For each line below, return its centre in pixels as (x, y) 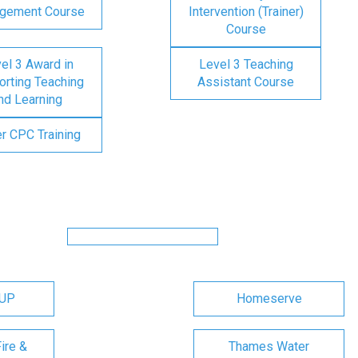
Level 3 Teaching (246, 64)
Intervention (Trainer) (246, 12)
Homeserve (269, 298)
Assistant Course (246, 82)
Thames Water (269, 346)
